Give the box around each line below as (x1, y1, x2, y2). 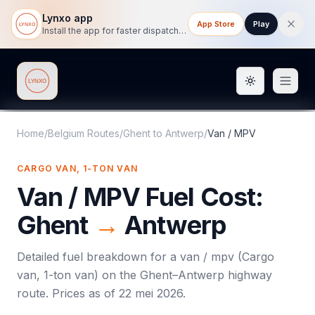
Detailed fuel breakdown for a (17, 250, 180, 264)
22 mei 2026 (119, 286, 183, 300)
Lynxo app (42, 12, 93, 24)
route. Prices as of (17, 286, 119, 300)
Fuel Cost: (139, 181, 264, 212)
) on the (94, 268, 140, 282)
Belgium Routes (48, 127, 120, 139)
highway (224, 268, 272, 282)
